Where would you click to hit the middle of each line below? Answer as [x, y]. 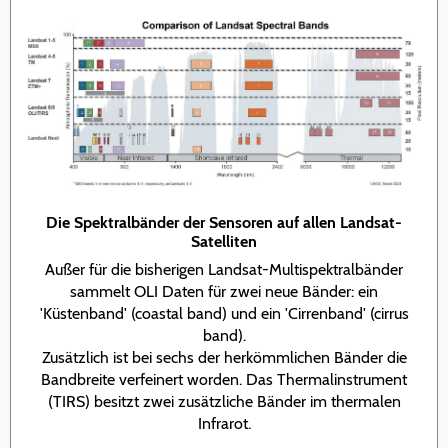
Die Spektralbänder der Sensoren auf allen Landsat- [224, 222]
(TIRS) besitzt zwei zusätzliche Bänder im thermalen [224, 401]
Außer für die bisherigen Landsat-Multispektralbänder [224, 269]
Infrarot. [224, 423]
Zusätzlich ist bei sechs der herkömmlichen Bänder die [224, 357]
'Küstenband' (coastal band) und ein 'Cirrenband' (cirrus [224, 313]
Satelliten [224, 241]
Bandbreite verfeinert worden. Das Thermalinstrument [224, 379]
